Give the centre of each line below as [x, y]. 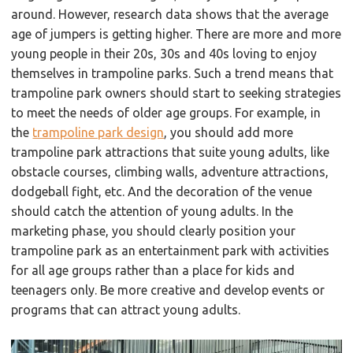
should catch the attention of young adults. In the [152, 212]
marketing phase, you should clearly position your [154, 231]
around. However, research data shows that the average [170, 15]
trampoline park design [98, 133]
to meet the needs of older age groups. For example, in [166, 113]
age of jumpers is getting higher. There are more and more [176, 34]
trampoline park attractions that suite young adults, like [171, 152]
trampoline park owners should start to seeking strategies [176, 93]
